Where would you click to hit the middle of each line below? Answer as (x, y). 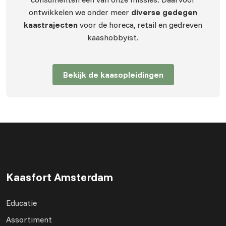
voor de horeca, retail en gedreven (140, 25)
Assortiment (29, 220)
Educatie (21, 203)
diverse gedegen (164, 12)
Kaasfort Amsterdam (60, 177)
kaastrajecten (51, 25)
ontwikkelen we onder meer (80, 12)
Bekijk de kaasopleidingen (113, 75)
